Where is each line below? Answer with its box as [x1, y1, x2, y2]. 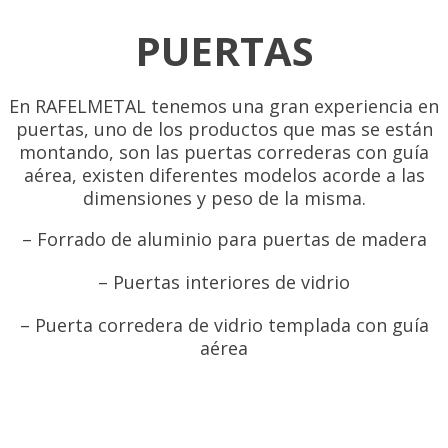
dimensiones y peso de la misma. [82, 185, 366, 210]
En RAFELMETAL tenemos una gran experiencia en [9, 93, 439, 118]
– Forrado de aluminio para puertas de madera [21, 226, 427, 251]
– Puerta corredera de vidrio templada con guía [19, 312, 429, 337]
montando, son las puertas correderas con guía [19, 139, 429, 164]
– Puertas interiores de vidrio [98, 269, 350, 294]
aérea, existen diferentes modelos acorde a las [23, 162, 425, 187]
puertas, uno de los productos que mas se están [15, 116, 433, 141]
